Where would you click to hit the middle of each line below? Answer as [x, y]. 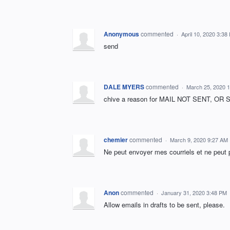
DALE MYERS [124, 87]
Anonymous [121, 34]
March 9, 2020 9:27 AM [199, 140]
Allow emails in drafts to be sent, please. [164, 205]
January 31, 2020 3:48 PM [194, 193]
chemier [116, 140]
